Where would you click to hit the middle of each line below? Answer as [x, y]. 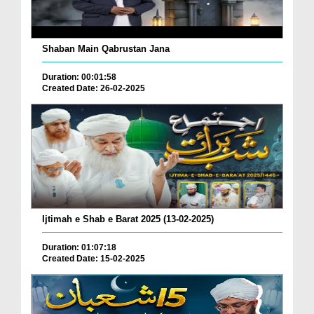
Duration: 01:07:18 [79, 247]
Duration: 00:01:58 [79, 77]
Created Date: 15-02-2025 [94, 259]
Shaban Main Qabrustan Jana [106, 49]
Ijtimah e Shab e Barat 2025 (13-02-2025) [128, 219]
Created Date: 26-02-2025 [94, 89]
